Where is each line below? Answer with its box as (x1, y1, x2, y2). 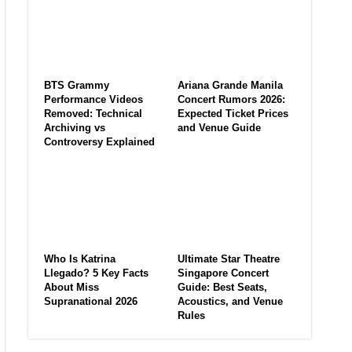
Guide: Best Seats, (178, 280, 267, 293)
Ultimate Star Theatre (178, 252, 280, 265)
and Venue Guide (178, 122, 261, 134)
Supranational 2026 (44, 295, 137, 307)
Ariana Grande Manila (178, 79, 283, 92)
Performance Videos (44, 93, 143, 106)
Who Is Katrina (44, 252, 115, 265)
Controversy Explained (44, 136, 155, 148)
